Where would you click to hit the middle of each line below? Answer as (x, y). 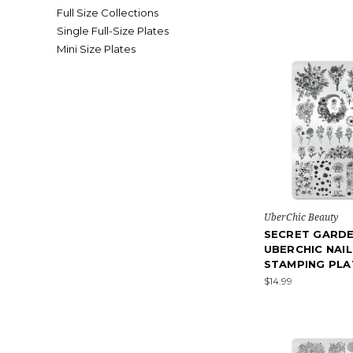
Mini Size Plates (96, 49)
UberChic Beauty (301, 217)
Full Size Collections (108, 13)
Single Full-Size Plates (113, 31)
